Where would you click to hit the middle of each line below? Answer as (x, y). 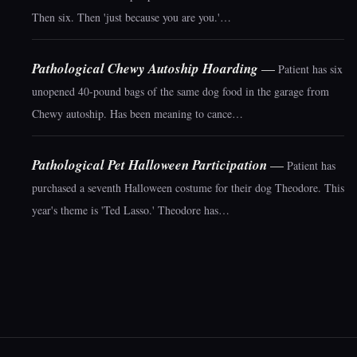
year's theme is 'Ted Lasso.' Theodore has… (131, 210)
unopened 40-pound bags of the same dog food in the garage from (180, 91)
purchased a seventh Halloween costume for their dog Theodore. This (188, 188)
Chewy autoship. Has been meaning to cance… (137, 114)
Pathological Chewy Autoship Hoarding (145, 69)
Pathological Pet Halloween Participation (149, 165)
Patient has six (310, 69)
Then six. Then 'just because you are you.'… (131, 17)
